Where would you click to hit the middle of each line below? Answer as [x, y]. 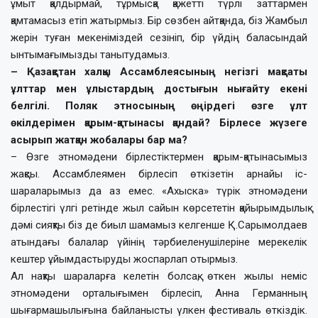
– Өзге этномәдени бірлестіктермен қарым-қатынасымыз [159, 157]
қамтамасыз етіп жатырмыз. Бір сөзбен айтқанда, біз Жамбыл [159, 20]
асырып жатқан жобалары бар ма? [99, 139]
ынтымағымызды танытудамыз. [90, 54]
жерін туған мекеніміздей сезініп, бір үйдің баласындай [159, 37]
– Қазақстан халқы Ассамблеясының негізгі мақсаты [159, 71]
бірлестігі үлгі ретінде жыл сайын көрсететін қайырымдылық [159, 208]
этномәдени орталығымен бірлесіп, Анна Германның [159, 293]
